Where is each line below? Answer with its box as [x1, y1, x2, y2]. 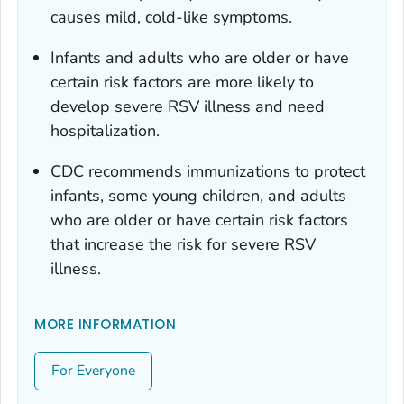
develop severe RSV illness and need [50, 95, 325, 117]
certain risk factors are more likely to [50, 70, 314, 93]
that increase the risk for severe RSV [50, 233, 316, 255]
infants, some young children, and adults [50, 184, 346, 207]
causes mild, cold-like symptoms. [50, 5, 292, 28]
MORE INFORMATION [34, 314, 176, 334]
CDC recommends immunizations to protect [50, 160, 365, 182]
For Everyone [51, 360, 135, 381]
